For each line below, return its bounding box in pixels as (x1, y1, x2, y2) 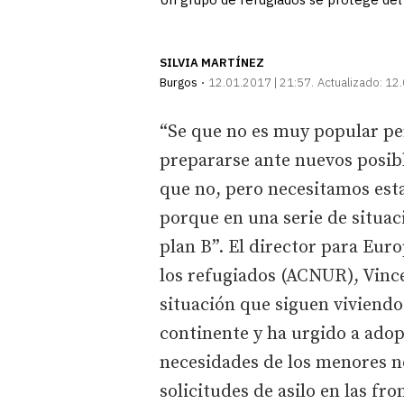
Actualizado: (317, 74, 382, 90)
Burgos (160, 74, 197, 90)
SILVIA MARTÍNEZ (160, 54, 264, 70)
